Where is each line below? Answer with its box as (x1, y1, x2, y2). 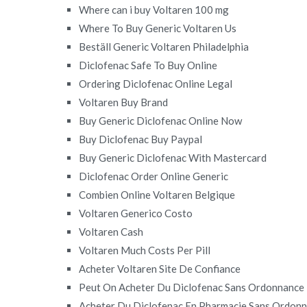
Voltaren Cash (79, 225, 144, 238)
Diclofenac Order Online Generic (79, 169, 229, 182)
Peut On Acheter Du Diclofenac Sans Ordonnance (79, 280, 305, 293)
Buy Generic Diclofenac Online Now (79, 114, 243, 127)
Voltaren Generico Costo (79, 206, 193, 219)
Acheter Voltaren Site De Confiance (79, 262, 241, 275)
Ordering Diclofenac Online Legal (79, 77, 233, 90)
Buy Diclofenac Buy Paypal (79, 132, 203, 145)
